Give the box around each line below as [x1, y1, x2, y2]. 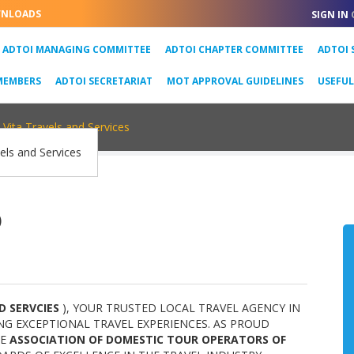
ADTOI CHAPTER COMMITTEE [165, 42, 303, 56]
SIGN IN [311, 8, 351, 21]
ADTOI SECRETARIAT [55, 73, 153, 88]
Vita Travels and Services [3, 119, 130, 134]
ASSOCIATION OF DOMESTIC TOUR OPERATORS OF [9, 332, 286, 347]
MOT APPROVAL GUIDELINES [167, 73, 303, 88]
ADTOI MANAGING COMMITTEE [2, 42, 151, 56]
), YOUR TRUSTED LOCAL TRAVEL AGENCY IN [62, 300, 300, 315]
